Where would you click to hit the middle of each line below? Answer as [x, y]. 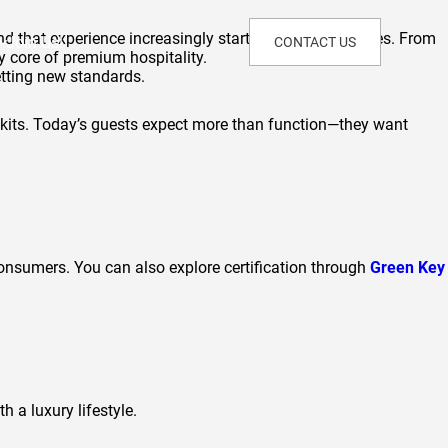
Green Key [407, 267]
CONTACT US [314, 42]
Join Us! [34, 42]
